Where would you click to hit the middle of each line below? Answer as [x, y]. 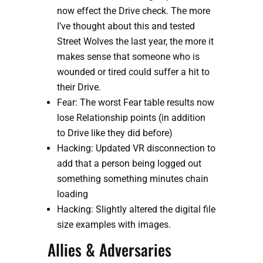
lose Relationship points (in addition [131, 118]
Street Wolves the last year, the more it [135, 42]
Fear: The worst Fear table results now [135, 103]
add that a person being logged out [129, 164]
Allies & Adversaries [109, 250]
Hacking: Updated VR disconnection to [136, 149]
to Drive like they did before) [114, 133]
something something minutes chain [132, 179]
